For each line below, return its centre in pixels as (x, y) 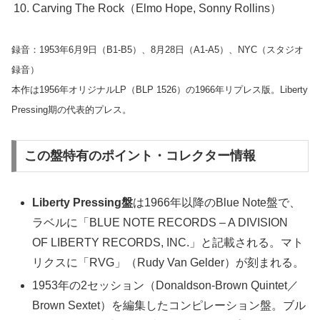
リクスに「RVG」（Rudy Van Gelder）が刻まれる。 (169, 263)
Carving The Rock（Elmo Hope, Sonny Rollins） (157, 9)
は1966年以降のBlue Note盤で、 (217, 203)
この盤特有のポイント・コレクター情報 (140, 156)
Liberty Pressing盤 (83, 203)
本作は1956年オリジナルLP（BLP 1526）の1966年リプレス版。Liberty (160, 89)
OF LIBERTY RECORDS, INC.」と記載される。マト (168, 243)
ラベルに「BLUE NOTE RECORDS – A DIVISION (160, 223)
